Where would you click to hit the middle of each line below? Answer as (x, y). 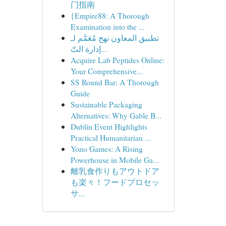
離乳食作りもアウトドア (115, 171)
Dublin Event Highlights (109, 126)
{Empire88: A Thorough (110, 15)
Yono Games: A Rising (106, 149)
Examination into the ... (107, 26)
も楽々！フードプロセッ (115, 182)
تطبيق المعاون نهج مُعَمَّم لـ (115, 38)
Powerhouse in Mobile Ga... (115, 160)
